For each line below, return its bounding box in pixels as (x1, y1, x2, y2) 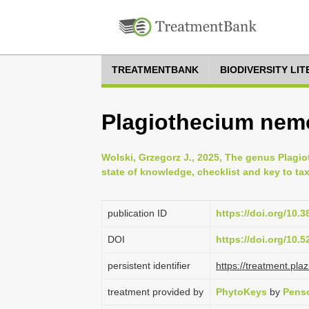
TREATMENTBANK (112, 64, 199, 75)
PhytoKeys (216, 286, 267, 297)
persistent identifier (108, 260, 190, 271)
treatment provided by (108, 286, 203, 297)
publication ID (108, 208, 167, 219)
